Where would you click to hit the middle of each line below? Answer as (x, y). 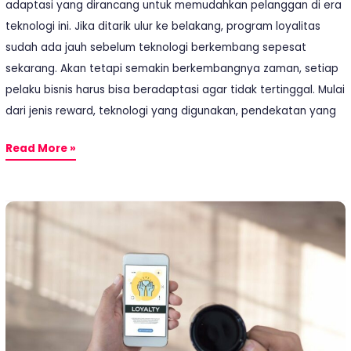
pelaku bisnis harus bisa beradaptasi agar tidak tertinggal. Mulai (175, 90)
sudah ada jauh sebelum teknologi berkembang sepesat (156, 48)
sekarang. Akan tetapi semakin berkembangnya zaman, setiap (172, 69)
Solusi (22, 338)
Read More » (41, 148)
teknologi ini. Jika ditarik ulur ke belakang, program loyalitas (163, 27)
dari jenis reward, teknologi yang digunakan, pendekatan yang (171, 111)
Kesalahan (36, 232)
